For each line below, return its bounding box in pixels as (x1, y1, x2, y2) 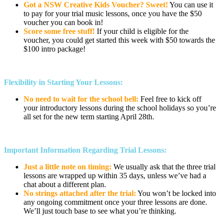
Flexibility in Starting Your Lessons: (4, 78, 123, 86)
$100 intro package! (24, 44, 85, 53)
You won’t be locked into (136, 189, 216, 197)
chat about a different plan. (24, 180, 106, 189)
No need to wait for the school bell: (24, 94, 138, 103)
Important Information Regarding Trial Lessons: (4, 145, 166, 154)
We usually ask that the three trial (111, 162, 216, 171)
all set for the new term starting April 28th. (24, 112, 154, 121)
